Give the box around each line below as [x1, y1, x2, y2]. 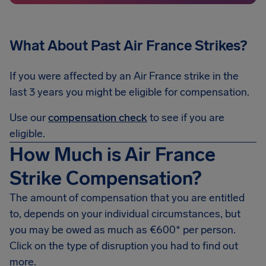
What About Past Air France [9, 37, 192, 54]
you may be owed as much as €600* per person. [9, 223, 236, 236]
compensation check [48, 111, 147, 124]
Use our [9, 111, 48, 124]
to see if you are [147, 111, 224, 124]
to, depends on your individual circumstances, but [9, 207, 240, 220]
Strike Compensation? [9, 167, 201, 189]
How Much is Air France [9, 143, 216, 166]
